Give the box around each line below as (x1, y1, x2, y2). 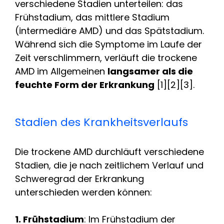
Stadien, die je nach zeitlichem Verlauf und (15, 158, 203, 171)
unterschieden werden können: (15, 185, 152, 198)
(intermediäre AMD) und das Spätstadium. (15, 24, 204, 37)
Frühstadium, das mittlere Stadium (15, 10, 169, 23)
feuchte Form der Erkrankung (15, 78, 154, 91)
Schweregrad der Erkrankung (15, 172, 144, 185)
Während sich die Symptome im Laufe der (15, 37, 202, 50)
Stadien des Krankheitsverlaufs (15, 114, 188, 130)
